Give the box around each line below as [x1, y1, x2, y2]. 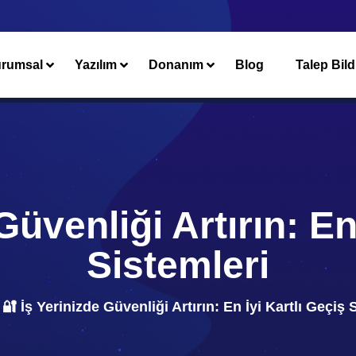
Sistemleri [87, 244, 269, 286]
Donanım [149, 57, 203, 72]
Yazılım [75, 57, 117, 72]
